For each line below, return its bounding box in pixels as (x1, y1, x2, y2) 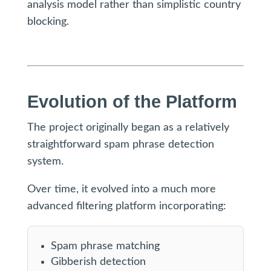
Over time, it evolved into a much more (27, 184, 216, 195)
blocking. (27, 16, 69, 27)
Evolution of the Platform (27, 92, 237, 111)
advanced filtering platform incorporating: (27, 201, 226, 212)
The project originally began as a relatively (27, 122, 229, 133)
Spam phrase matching (50, 241, 160, 252)
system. (27, 156, 64, 167)
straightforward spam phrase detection (27, 139, 214, 150)
